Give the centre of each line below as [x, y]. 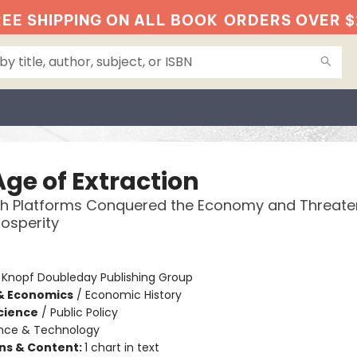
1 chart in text [122, 347]
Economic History [133, 295]
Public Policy [84, 312]
